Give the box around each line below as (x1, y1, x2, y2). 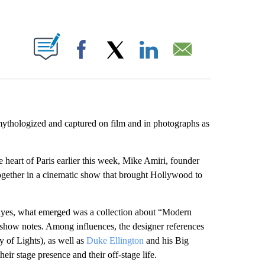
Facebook (98, 57, 131, 66)
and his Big (143, 235, 189, 245)
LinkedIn (165, 57, 193, 66)
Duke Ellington (86, 235, 144, 245)
